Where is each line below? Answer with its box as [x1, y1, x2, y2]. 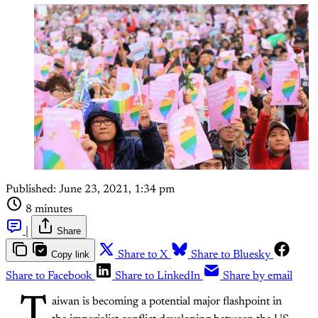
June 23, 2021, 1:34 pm [59, 183, 175, 195]
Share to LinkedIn [115, 270, 200, 282]
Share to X [118, 248, 168, 261]
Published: [6, 183, 56, 195]
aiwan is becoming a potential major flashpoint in [52, 295, 282, 307]
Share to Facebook [6, 270, 92, 282]
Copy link [51, 248, 89, 260]
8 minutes [26, 203, 72, 215]
